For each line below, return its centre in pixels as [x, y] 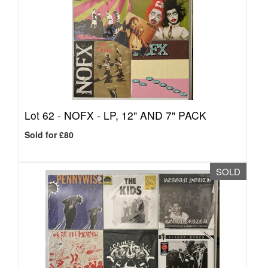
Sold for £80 [49, 135]
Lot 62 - [44, 115]
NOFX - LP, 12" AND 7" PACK [135, 115]
